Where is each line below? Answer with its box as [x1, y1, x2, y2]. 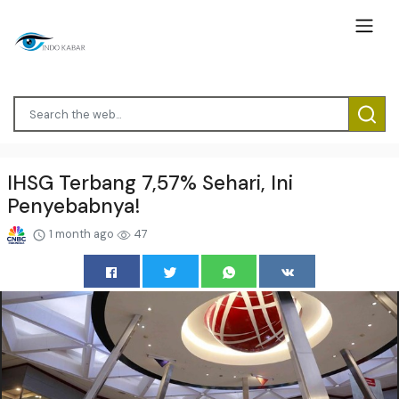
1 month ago [46, 226, 118, 242]
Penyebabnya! [7, 193, 140, 220]
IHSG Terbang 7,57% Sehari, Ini [7, 170, 293, 197]
